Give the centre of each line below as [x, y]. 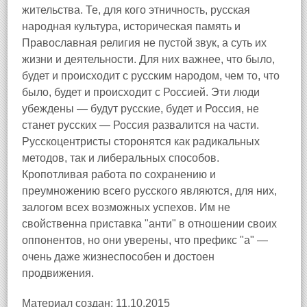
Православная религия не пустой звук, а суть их [144, 43]
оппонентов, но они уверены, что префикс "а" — [145, 240]
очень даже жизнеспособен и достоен [118, 257]
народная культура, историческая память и [131, 26]
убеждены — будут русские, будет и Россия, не [140, 109]
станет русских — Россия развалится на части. [140, 125]
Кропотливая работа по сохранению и [119, 174]
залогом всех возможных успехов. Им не [126, 207]
